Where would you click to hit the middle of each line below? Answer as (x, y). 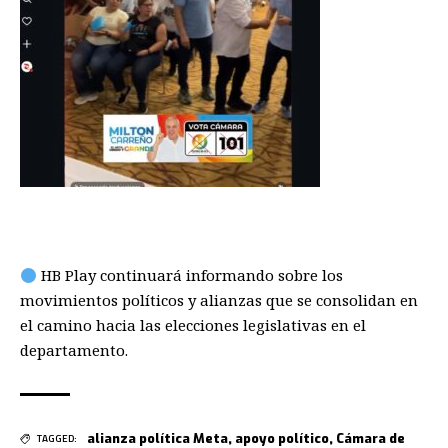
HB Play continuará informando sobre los (190, 275)
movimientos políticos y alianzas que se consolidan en (219, 300)
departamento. (74, 350)
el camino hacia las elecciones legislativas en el (193, 325)
